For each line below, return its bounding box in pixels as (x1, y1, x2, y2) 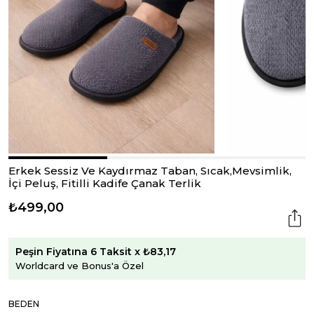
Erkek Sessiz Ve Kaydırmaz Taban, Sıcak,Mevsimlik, (8, 164, 292, 177)
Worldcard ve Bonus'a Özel (15, 259, 144, 271)
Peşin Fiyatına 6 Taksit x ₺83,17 (15, 245, 176, 258)
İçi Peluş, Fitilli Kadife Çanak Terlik (8, 177, 201, 190)
